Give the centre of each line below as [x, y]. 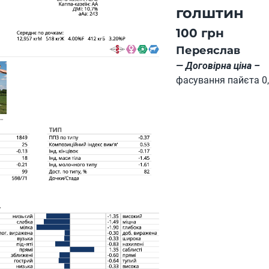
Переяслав [208, 50]
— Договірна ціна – [218, 66]
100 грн [200, 33]
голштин [210, 13]
